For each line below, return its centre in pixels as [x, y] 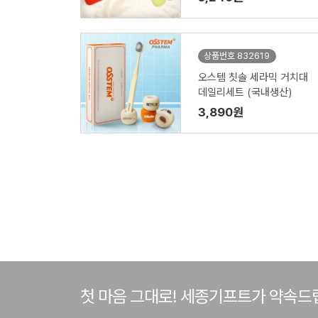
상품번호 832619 [237, 56]
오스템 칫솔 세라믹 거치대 [253, 77]
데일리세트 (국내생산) [245, 92]
